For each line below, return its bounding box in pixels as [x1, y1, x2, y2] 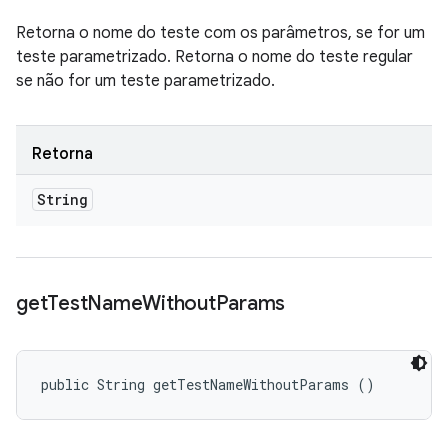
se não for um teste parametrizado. [16, 71, 275, 91]
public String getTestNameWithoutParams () [41, 375, 375, 394]
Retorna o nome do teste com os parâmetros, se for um [16, 23, 425, 43]
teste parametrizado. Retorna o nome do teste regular [16, 47, 413, 67]
